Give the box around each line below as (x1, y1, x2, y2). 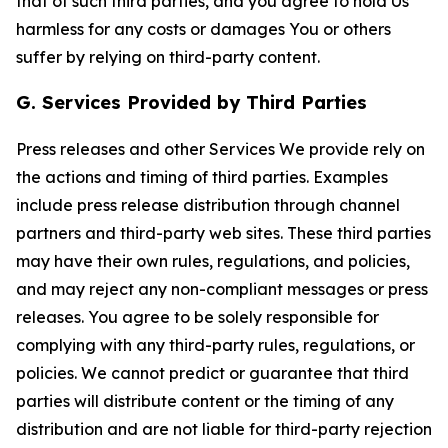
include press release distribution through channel (16, 195, 400, 215)
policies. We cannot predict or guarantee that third (16, 363, 409, 383)
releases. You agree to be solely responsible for (16, 307, 379, 327)
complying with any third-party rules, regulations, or (16, 335, 415, 355)
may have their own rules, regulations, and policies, (16, 251, 410, 271)
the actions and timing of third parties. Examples (16, 167, 388, 187)
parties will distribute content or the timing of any (16, 391, 394, 411)
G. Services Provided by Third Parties (16, 91, 367, 114)
